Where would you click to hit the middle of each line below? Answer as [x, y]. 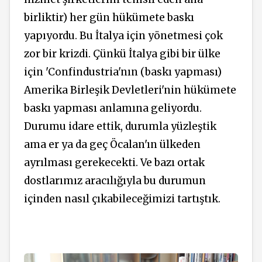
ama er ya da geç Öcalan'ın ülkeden [112, 145]
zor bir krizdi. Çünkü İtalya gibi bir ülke [122, 54]
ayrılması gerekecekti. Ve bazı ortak [114, 163]
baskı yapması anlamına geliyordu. [113, 108]
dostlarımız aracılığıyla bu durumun [115, 181]
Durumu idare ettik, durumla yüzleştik [120, 127]
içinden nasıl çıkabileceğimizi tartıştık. [122, 199]
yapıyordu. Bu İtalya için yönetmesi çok [123, 36]
